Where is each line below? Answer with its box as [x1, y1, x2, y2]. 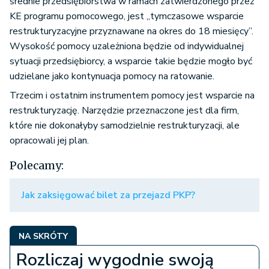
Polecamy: [10, 159, 64, 173]
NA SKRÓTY [19, 231, 68, 243]
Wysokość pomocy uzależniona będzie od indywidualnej [10, 40, 244, 53]
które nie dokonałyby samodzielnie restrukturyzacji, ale [10, 119, 240, 133]
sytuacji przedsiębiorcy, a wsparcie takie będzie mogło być [10, 55, 252, 68]
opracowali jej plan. [10, 134, 89, 148]
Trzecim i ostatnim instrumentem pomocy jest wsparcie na [10, 89, 255, 103]
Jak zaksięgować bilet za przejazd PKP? [22, 189, 195, 202]
